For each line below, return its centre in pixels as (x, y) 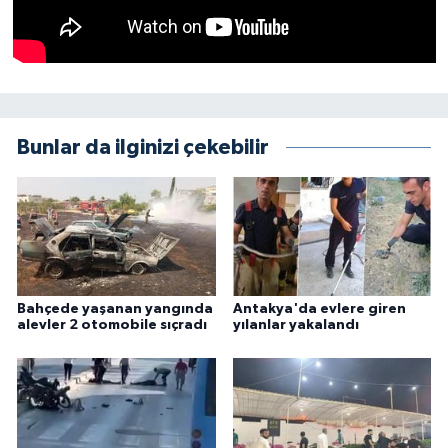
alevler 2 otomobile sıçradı (112, 324)
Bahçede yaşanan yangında (115, 308)
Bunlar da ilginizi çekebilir (143, 148)
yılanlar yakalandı (295, 324)
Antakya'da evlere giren (319, 308)
